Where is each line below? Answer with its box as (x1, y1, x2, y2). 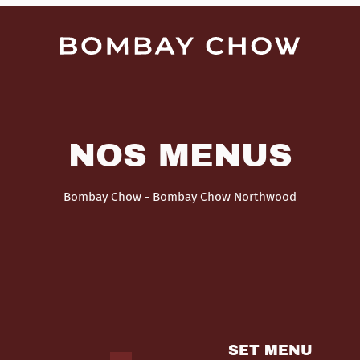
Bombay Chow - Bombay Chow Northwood (63, 190, 297, 205)
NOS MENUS (67, 137, 292, 174)
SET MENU (264, 342, 313, 358)
